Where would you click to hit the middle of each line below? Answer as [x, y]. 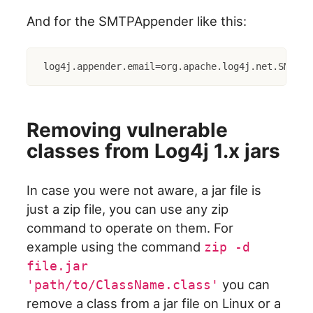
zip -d [227, 247]
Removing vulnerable [128, 130]
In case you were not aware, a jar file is [144, 190]
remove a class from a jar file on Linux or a [154, 304]
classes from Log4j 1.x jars [154, 151]
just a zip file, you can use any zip [128, 209]
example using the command [116, 247]
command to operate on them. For [130, 228]
